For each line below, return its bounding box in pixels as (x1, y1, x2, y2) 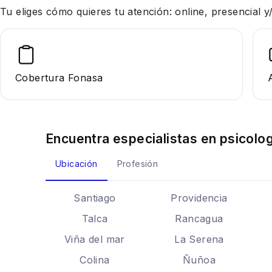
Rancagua (175, 212, 223, 225)
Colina (80, 254, 110, 266)
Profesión (117, 158, 158, 169)
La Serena (174, 233, 224, 245)
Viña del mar (64, 233, 125, 245)
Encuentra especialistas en (46, 131, 220, 146)
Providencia (171, 192, 228, 204)
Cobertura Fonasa (15, 72, 103, 84)
